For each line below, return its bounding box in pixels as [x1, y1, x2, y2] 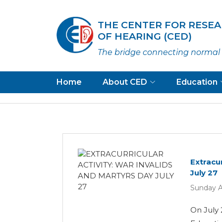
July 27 [190, 168, 218, 177]
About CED [103, 77, 147, 87]
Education [176, 77, 218, 87]
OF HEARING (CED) [98, 30, 192, 42]
